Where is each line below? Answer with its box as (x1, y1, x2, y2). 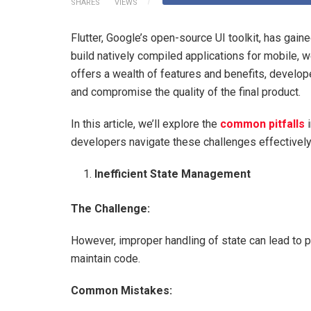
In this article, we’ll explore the (71, 117, 217, 131)
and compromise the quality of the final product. (71, 85, 301, 99)
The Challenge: (71, 201, 150, 215)
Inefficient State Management (94, 167, 251, 180)
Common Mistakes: (71, 283, 172, 297)
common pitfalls (220, 117, 305, 131)
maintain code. (71, 251, 140, 265)
